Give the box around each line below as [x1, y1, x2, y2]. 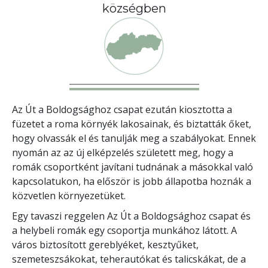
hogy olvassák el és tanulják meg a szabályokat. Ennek [12, 131, 256, 145]
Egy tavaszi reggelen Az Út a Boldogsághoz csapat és [12, 209, 251, 223]
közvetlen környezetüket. [12, 188, 126, 202]
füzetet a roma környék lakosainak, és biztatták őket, [12, 117, 251, 130]
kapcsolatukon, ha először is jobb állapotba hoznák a [12, 174, 251, 188]
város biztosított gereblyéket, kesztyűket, [12, 237, 199, 251]
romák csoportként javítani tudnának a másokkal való [12, 160, 253, 173]
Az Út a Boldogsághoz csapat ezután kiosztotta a [12, 102, 232, 116]
